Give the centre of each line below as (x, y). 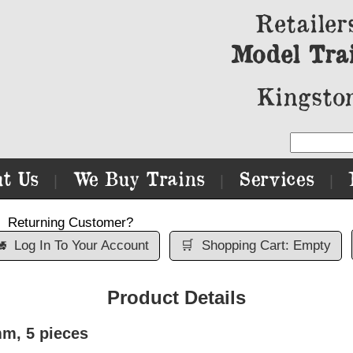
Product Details (176, 297)
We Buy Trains (139, 178)
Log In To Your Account (81, 245)
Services (277, 178)
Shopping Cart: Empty (266, 245)
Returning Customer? (71, 223)
